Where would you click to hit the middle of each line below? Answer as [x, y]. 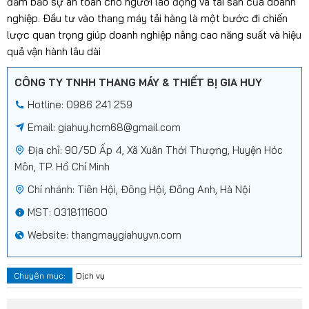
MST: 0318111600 [66, 212]
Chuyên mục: [39, 275]
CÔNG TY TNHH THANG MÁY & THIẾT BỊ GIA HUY [138, 83]
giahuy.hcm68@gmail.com [119, 127]
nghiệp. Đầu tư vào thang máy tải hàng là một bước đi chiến [147, 19]
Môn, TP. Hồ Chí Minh [62, 166]
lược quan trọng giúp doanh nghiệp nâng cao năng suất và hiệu [154, 35]
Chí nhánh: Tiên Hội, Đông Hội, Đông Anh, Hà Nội [137, 189]
